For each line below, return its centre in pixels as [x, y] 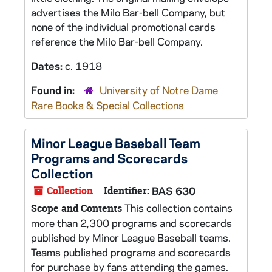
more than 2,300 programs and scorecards [131, 223]
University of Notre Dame [159, 90]
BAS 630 [174, 191]
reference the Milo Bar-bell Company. [117, 41]
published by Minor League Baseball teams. [131, 237]
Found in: [54, 90]
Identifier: [127, 191]
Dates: [48, 66]
